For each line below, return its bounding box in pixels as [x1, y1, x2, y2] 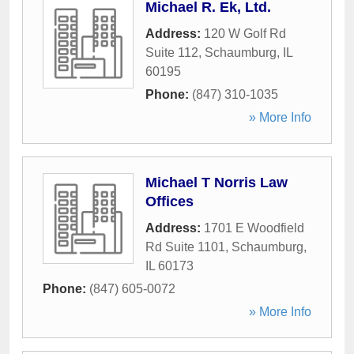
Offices [145, 194, 194, 209]
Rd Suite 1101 [145, 240, 225, 254]
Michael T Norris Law [145, 175, 288, 190]
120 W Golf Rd [204, 27, 286, 40]
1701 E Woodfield [204, 221, 304, 235]
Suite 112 [145, 46, 198, 59]
